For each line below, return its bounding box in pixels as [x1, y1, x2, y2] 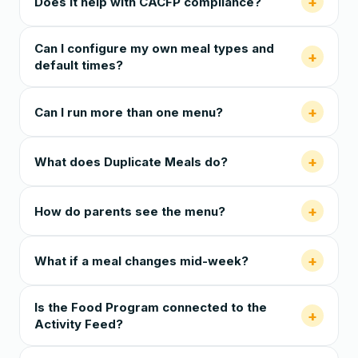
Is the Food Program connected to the [34, 300, 267, 315]
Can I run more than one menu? [34, 104, 223, 120]
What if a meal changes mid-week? [34, 253, 249, 268]
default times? [34, 58, 123, 73]
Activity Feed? [34, 316, 123, 332]
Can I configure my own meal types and [34, 41, 274, 56]
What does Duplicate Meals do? [34, 153, 228, 169]
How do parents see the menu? [34, 203, 225, 219]
